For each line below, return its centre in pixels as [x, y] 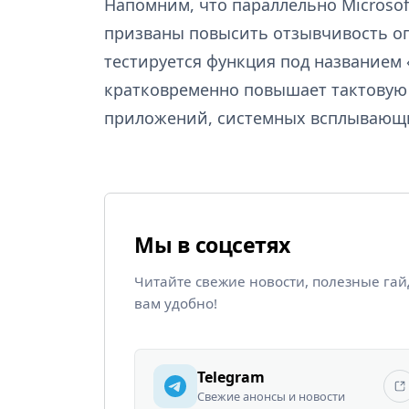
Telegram [231, 377]
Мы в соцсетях [212, 244]
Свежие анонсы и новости [271, 396]
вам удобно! [176, 303]
